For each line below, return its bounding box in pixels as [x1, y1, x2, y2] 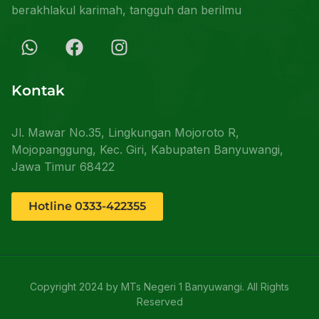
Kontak [11, 81, 65, 99]
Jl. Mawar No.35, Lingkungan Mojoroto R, [11, 125, 239, 140]
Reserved [136, 295, 183, 308]
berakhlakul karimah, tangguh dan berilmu [11, 2, 241, 17]
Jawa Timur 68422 [11, 159, 115, 174]
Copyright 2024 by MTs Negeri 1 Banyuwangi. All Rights [30, 280, 289, 293]
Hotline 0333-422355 [28, 199, 146, 213]
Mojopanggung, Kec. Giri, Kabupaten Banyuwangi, [11, 142, 283, 157]
